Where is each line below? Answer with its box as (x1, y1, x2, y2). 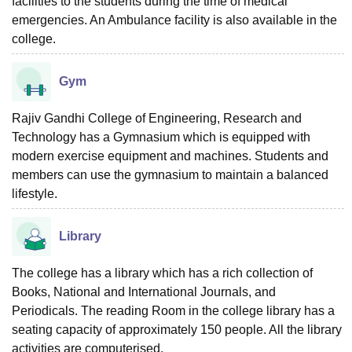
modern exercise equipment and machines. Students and (12, 148, 328, 163)
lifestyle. (12, 186, 57, 200)
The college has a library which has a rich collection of (12, 266, 313, 280)
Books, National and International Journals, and (12, 284, 276, 299)
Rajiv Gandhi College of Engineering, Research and (12, 111, 302, 125)
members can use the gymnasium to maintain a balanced (12, 167, 328, 181)
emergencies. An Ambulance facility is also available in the (12, 13, 337, 27)
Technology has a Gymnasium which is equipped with (12, 130, 310, 144)
